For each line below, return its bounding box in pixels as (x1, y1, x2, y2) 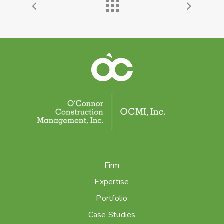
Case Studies (88, 209, 136, 221)
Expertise (94, 176, 129, 188)
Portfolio (96, 193, 128, 204)
